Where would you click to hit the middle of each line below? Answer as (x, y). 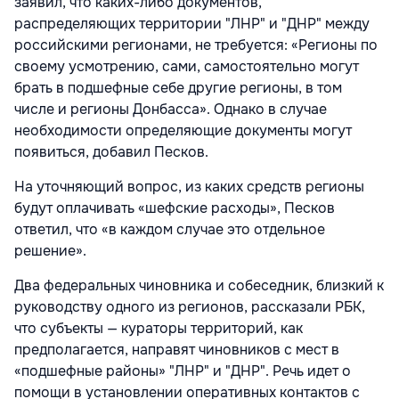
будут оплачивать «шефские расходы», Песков (175, 208)
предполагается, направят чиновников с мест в (177, 350)
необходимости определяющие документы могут (183, 131)
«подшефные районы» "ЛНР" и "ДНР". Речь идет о (183, 371)
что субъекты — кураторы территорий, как (159, 329)
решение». (50, 251)
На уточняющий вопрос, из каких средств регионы (189, 187)
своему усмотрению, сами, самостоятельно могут (187, 67)
